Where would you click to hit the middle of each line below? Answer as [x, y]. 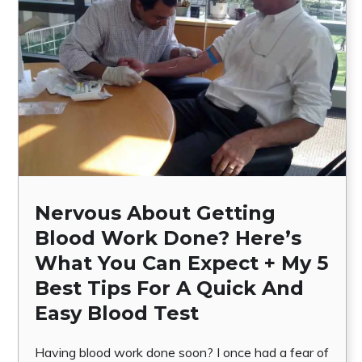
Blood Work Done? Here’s [168, 238]
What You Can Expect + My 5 [181, 263]
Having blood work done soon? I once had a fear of [182, 352]
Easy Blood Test [117, 313]
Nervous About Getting [155, 213]
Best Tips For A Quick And [169, 288]
